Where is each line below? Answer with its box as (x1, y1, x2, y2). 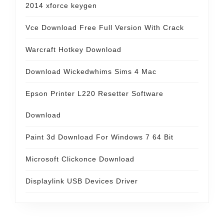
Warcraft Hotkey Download (25, 45, 121, 53)
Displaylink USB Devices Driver (25, 177, 138, 185)
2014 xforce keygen (25, 1, 97, 9)
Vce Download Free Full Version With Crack (25, 23, 184, 31)
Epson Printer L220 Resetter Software (25, 89, 163, 97)
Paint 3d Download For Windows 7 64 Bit (25, 133, 173, 141)
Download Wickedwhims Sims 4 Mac (25, 67, 156, 75)
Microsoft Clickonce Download (25, 155, 134, 163)
